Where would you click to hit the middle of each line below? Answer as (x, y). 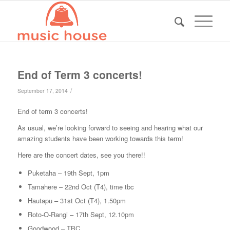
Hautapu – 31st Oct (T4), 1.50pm (76, 201)
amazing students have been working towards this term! (100, 139)
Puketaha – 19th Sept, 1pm (68, 173)
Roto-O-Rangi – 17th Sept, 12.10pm (81, 215)
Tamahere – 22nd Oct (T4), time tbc (81, 187)
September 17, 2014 (42, 91)
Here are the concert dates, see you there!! (81, 155)
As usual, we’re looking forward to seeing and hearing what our (110, 128)
